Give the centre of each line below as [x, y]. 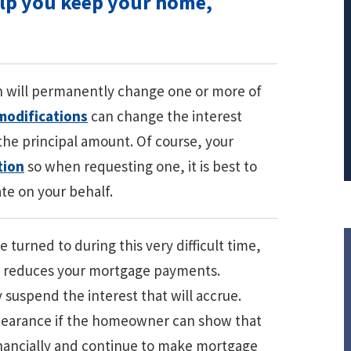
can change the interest [165, 116]
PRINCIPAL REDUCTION [246, 28]
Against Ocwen [246, 50]
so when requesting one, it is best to [141, 166]
